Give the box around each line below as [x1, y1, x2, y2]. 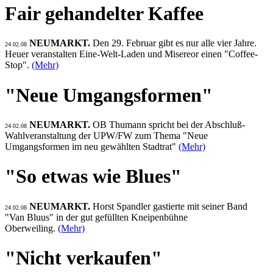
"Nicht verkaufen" [5, 247, 162, 269]
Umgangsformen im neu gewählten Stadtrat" [5, 141, 179, 152]
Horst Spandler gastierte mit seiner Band [93, 200, 247, 211]
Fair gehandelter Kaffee [5, 2, 204, 24]
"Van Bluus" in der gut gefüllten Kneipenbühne [5, 211, 188, 222]
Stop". [5, 60, 32, 71]
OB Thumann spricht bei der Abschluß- [93, 119, 245, 130]
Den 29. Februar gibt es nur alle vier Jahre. [93, 38, 257, 49]
